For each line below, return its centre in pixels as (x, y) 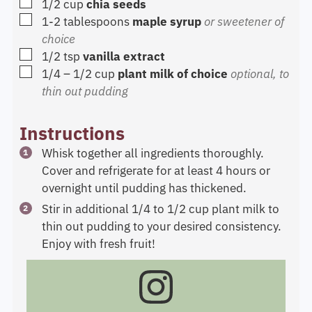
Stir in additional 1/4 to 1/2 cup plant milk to (160, 209)
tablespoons (96, 22)
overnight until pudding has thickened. (144, 188)
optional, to (259, 74)
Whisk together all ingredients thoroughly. (153, 153)
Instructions (72, 133)
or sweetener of (244, 22)
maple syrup (166, 22)
